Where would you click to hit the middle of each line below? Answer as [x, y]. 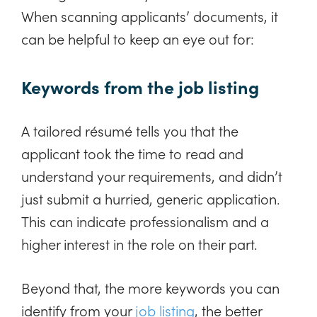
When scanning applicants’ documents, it [150, 16]
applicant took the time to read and [132, 152]
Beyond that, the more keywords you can [150, 287]
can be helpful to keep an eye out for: [138, 39]
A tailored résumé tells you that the [130, 130]
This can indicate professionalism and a [145, 220]
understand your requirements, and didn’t [152, 175]
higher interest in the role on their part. [139, 243]
